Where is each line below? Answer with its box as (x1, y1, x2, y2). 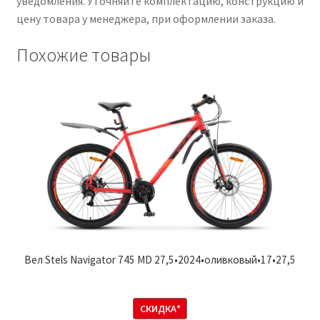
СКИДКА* (139, 301, 181, 315)
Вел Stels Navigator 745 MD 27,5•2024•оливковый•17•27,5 (24, 252, 296, 266)
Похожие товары (16, 43, 151, 66)
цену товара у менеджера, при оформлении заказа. (16, 11, 276, 26)
